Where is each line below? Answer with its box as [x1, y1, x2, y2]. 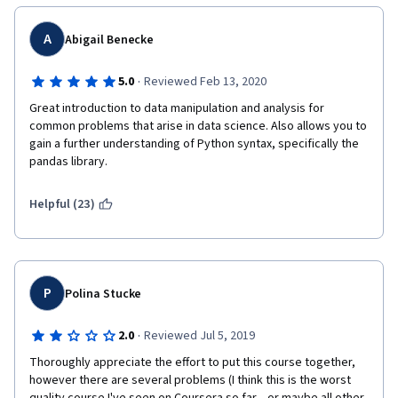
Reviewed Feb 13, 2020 [143, 73, 267, 91]
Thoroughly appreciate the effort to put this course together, [29, 354, 355, 371]
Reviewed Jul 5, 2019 [143, 327, 255, 345]
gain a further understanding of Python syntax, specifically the [29, 135, 359, 153]
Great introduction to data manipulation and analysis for [29, 99, 324, 117]
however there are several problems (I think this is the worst [29, 371, 351, 389]
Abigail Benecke [65, 31, 155, 49]
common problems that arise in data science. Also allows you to [29, 117, 367, 135]
